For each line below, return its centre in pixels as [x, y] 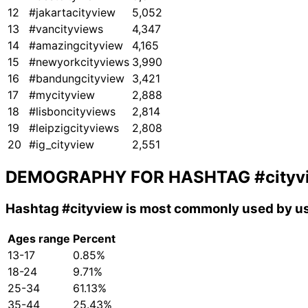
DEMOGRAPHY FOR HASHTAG [130, 177]
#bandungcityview [77, 79]
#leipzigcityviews [74, 128]
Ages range [39, 238]
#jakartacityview [72, 13]
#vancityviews [66, 29]
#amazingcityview [76, 46]
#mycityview [62, 95]
